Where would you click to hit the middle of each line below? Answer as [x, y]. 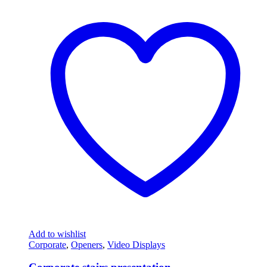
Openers [87, 244]
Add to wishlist [57, 234]
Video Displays [136, 244]
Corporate [47, 244]
